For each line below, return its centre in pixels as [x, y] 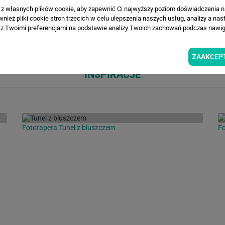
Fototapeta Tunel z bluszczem [68, 128]
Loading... [32, 22]
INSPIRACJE [113, 75]
